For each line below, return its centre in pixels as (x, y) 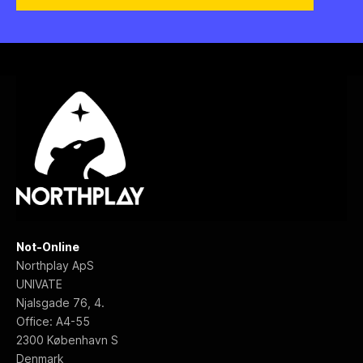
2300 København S (67, 340)
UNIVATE (39, 284)
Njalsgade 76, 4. (60, 303)
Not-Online (48, 247)
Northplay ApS (55, 266)
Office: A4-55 (53, 322)
